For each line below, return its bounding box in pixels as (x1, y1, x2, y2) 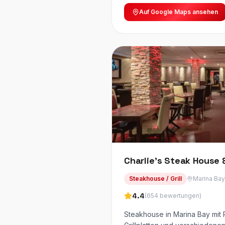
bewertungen (160, 192, 199, 199)
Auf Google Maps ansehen (139, 8, 218, 16)
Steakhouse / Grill (129, 175, 182, 182)
